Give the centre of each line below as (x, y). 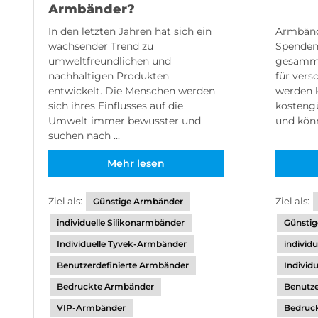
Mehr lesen (136, 163)
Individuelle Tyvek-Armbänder (122, 244)
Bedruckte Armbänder (105, 286)
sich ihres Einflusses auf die (116, 106)
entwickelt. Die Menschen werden (132, 91)
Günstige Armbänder (138, 201)
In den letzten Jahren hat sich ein (130, 31)
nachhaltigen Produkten (109, 76)
